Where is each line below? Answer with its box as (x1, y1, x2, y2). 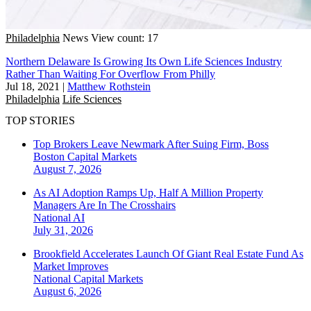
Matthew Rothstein (67, 80, 151, 92)
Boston (33, 151, 67, 163)
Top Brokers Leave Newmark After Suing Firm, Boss (33, 138, 269, 151)
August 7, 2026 (33, 163, 101, 176)
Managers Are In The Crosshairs (33, 199, 176, 212)
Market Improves (33, 260, 108, 273)
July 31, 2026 (33, 224, 93, 237)
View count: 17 (91, 31, 158, 44)
